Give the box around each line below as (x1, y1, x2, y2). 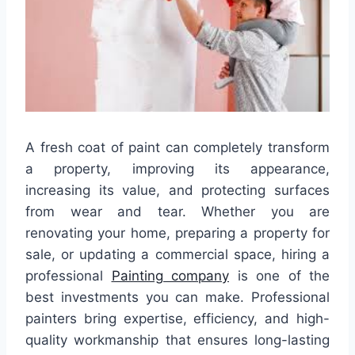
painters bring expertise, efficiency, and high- (25, 310, 330, 326)
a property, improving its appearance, (25, 160, 330, 177)
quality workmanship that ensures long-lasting (25, 331, 330, 348)
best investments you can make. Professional (25, 288, 330, 305)
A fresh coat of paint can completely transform (25, 139, 330, 155)
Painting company (111, 267, 229, 284)
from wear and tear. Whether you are (25, 203, 330, 219)
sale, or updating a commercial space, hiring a (25, 246, 330, 262)
